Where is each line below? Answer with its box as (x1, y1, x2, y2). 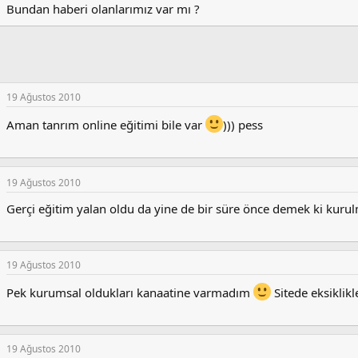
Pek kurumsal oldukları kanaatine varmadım (6, 284, 253, 301)
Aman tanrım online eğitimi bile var (6, 117, 205, 133)
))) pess (223, 117, 263, 133)
